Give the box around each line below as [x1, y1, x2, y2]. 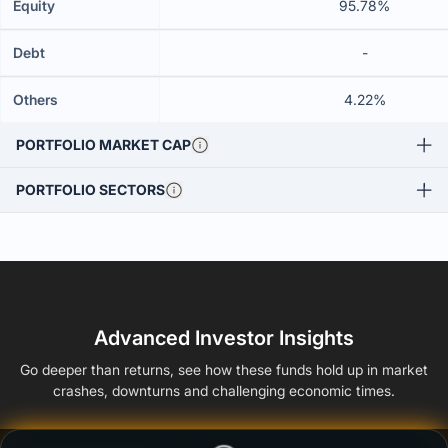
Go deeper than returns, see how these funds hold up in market [20, 361, 428, 378]
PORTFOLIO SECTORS [16, 181, 165, 198]
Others [13, 91, 58, 108]
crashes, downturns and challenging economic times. [53, 382, 395, 399]
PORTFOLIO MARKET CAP [16, 136, 191, 153]
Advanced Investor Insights [94, 326, 354, 350]
